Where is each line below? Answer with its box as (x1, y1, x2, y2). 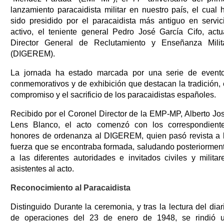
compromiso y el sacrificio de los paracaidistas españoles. (10, 90, 216, 99)
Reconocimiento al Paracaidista (10, 183, 130, 192)
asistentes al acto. (10, 164, 74, 173)
